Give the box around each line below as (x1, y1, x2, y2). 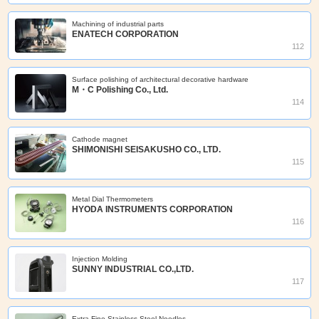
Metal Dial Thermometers (72, 195, 154, 204)
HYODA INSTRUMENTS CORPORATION (72, 204, 234, 215)
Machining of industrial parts (72, 19, 164, 28)
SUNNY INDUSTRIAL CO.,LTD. (72, 264, 194, 275)
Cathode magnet (72, 135, 128, 144)
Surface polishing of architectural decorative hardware (72, 75, 249, 84)
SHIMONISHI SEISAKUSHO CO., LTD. (72, 145, 221, 155)
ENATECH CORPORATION (72, 28, 179, 39)
